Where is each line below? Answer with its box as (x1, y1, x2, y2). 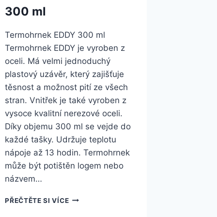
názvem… (5, 173, 43, 184)
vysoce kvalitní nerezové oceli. (5, 108, 123, 118)
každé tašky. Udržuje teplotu (5, 134, 117, 144)
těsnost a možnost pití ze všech (5, 82, 128, 92)
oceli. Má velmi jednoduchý (5, 56, 111, 66)
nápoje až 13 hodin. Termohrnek (5, 147, 130, 157)
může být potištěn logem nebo (5, 160, 124, 170)
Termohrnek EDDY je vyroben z (5, 43, 125, 53)
